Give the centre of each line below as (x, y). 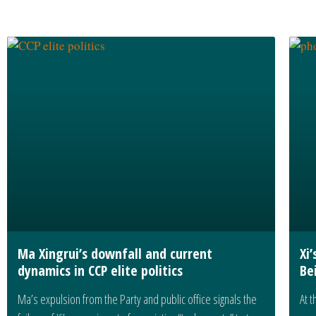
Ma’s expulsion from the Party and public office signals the (137, 299)
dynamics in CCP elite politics (100, 270)
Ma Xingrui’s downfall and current (115, 253)
